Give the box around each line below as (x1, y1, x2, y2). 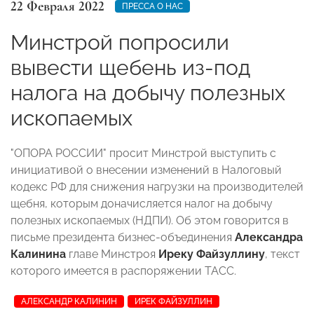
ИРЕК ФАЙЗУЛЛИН (135, 296, 212, 306)
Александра (235, 230, 303, 244)
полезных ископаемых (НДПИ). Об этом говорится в (11, 213, 289, 227)
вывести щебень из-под (11, 55, 250, 80)
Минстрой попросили (11, 29, 229, 55)
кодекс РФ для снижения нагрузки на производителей (11, 179, 303, 193)
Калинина (11, 247, 66, 261)
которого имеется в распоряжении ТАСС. (11, 264, 236, 278)
